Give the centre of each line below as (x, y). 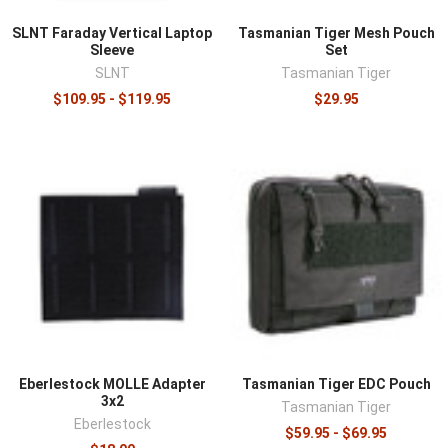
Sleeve (112, 49)
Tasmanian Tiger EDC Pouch (336, 383)
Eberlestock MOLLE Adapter (112, 383)
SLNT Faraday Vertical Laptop (112, 32)
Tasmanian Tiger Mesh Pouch (336, 32)
